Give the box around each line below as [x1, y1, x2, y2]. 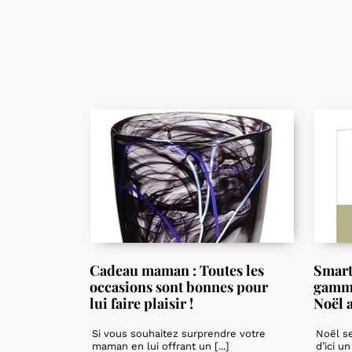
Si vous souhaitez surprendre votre [92, 328, 266, 340]
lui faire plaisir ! [90, 294, 193, 313]
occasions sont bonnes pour [90, 277, 268, 297]
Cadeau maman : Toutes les [90, 261, 264, 280]
